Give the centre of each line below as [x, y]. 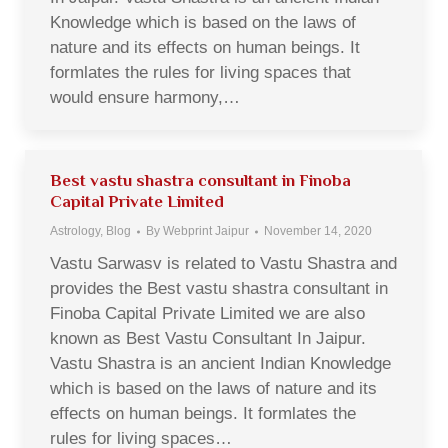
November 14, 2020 [318, 231]
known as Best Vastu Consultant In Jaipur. [208, 338]
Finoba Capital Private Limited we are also [207, 313]
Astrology [75, 231]
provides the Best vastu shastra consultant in [219, 288]
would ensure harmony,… [145, 97]
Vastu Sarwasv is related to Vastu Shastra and [223, 263]
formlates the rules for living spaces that [200, 72]
